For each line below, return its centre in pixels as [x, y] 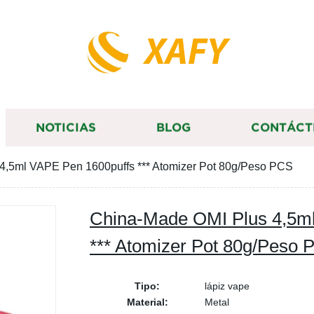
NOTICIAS [66, 128]
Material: [147, 302]
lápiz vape [227, 286]
